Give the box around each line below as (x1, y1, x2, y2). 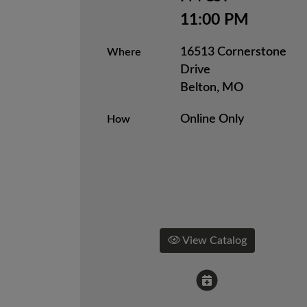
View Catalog (180, 235, 247, 247)
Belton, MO (180, 82, 244, 94)
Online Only (180, 113, 245, 125)
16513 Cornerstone (180, 46, 287, 58)
